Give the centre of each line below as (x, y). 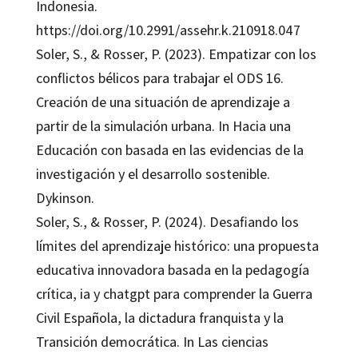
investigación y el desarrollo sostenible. (153, 173)
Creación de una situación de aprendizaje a (163, 101)
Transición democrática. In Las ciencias (152, 341)
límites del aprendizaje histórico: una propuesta (177, 245)
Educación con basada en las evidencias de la (169, 149)
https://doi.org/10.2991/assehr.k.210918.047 (168, 30)
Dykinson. (65, 197)
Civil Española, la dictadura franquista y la (159, 317)
